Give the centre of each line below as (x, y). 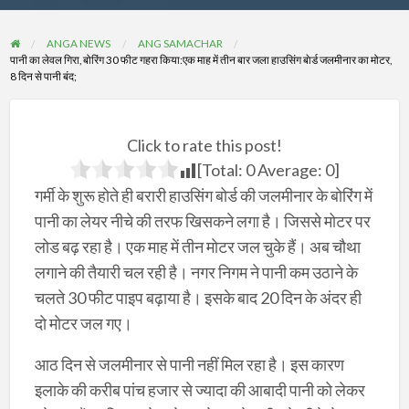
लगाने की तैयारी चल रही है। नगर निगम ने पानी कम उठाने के (196, 272)
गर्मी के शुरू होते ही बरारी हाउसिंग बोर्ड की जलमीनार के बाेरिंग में (203, 195)
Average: (290, 169)
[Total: (221, 169)
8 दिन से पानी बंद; (43, 75)
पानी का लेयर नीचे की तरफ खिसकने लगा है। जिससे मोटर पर (202, 220)
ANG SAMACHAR (180, 42)
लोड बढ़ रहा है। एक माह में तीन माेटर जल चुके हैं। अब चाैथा (197, 246)
